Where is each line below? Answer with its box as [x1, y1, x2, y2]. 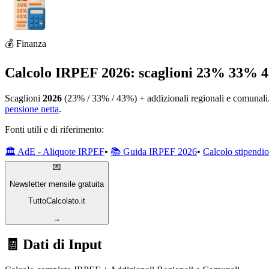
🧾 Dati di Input [5, 236, 102, 252]
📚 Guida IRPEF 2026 [110, 146, 197, 157]
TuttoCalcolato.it [28, 196, 85, 206]
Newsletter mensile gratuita [10, 180, 104, 189]
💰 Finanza [5, 38, 46, 49]
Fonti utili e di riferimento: [5, 124, 104, 134]
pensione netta [5, 103, 59, 114]
